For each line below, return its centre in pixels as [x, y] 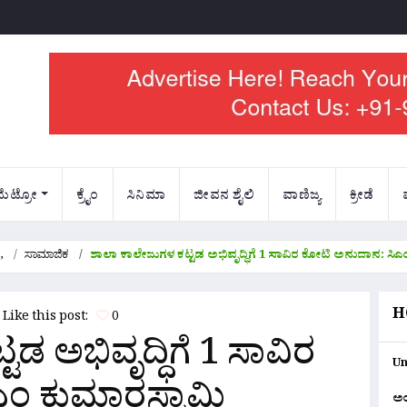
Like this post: [49, 318]
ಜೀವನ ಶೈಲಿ [224, 198]
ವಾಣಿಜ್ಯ [302, 198]
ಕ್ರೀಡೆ [362, 198]
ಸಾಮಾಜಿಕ [47, 257]
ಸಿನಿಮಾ [146, 198]
